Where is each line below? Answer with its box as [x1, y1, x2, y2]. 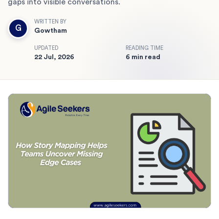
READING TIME [126, 45, 163, 51]
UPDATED [34, 45, 58, 51]
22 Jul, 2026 [34, 53, 74, 61]
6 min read [126, 53, 160, 61]
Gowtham [34, 27, 67, 34]
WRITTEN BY [34, 19, 66, 24]
